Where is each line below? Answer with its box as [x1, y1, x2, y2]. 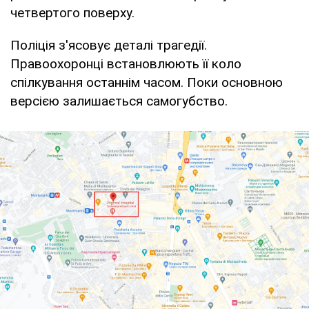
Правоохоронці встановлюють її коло [10, 55, 241, 72]
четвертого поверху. [10, 4, 134, 21]
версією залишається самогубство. [10, 92, 228, 109]
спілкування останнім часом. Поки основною [10, 74, 283, 90]
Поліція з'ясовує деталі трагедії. [10, 37, 207, 53]
